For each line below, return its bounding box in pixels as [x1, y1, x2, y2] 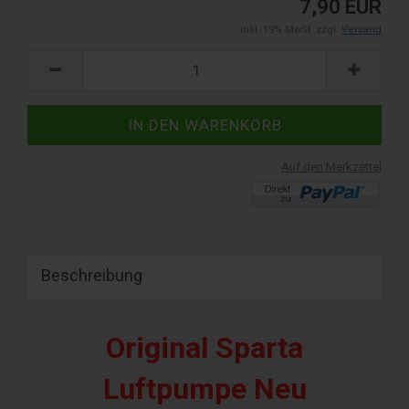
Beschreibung [41, 265, 142, 285]
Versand [341, 23, 382, 36]
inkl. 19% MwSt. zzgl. [240, 23, 341, 36]
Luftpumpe [102, 371, 254, 406]
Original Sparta [106, 330, 303, 365]
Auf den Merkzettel [281, 159, 382, 173]
